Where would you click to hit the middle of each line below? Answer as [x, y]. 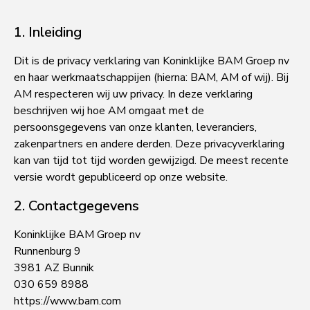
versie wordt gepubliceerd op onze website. [121, 177]
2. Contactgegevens [76, 206]
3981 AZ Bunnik [54, 268]
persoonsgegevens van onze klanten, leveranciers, [135, 128]
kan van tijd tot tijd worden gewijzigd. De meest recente [151, 161]
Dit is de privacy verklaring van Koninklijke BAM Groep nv [152, 61]
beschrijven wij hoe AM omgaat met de [109, 111]
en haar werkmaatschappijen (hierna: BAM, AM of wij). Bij [151, 78]
